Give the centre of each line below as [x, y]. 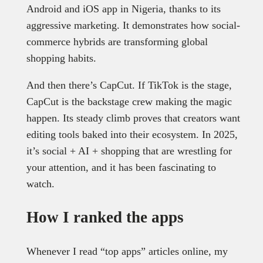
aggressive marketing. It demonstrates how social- [133, 25]
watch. [42, 183]
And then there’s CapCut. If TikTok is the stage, [129, 85]
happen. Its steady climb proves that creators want [133, 118]
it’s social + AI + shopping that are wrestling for [129, 151]
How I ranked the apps [105, 217]
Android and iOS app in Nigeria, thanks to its [123, 9]
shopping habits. [63, 58]
